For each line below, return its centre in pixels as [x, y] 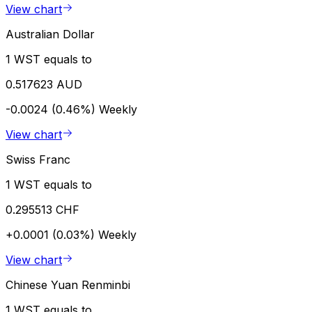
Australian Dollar [50, 34]
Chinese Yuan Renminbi [68, 284]
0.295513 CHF [42, 209]
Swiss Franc [38, 159]
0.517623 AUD [44, 84]
